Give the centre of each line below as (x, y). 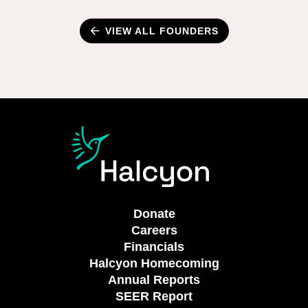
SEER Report (154, 296)
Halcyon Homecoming (154, 263)
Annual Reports (154, 279)
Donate (154, 213)
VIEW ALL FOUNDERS (162, 31)
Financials (154, 246)
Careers (154, 230)
